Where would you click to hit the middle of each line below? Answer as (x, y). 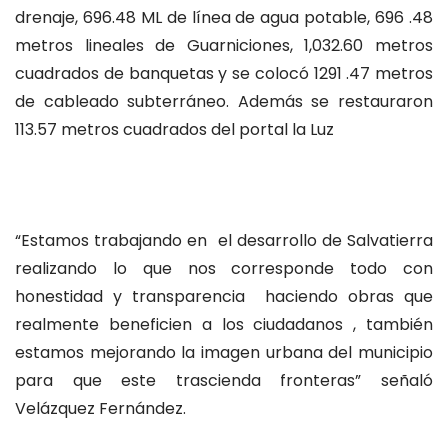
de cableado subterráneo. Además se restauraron (224, 102)
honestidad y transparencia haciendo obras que (224, 296)
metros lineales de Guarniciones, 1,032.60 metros (224, 46)
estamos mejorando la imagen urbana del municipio (224, 352)
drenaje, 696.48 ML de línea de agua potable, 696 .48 (224, 18)
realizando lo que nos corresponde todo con (224, 268)
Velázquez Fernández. (100, 408)
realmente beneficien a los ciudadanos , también (224, 324)
